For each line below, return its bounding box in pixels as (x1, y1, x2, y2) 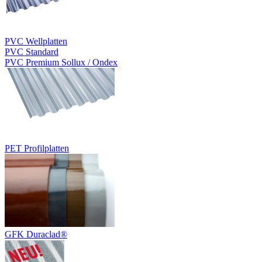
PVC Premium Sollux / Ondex (5, 57, 118, 67)
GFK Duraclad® (5, 229, 67, 239)
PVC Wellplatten (5, 36, 67, 46)
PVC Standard (5, 47, 58, 57)
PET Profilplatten (5, 143, 69, 153)
